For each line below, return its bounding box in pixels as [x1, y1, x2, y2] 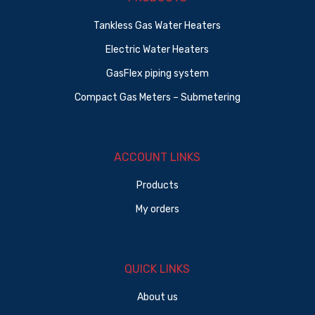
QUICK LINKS [124, 262, 191, 276]
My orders [135, 203, 179, 215]
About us [136, 291, 178, 303]
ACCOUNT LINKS [114, 150, 201, 164]
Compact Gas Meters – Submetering [74, 91, 240, 103]
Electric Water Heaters [105, 44, 210, 56]
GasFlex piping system [105, 67, 209, 79]
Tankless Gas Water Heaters [94, 20, 221, 32]
